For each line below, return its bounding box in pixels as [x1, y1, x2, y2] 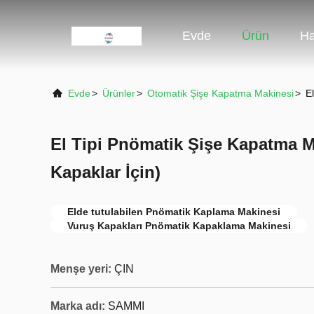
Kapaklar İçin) [50, 163, 161, 182]
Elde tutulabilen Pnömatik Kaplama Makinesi [67, 206, 280, 217]
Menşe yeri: [50, 263, 111, 275]
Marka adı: [50, 300, 105, 312]
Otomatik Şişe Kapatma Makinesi [147, 88, 294, 99]
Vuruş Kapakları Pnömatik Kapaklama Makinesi [67, 220, 291, 231]
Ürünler [102, 88, 135, 99]
